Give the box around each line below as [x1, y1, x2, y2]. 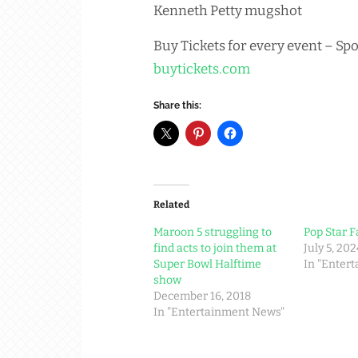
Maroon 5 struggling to [153, 225, 272, 240]
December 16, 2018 [153, 289, 251, 304]
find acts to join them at [153, 241, 276, 256]
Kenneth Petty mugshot [153, 2, 302, 20]
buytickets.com [153, 61, 250, 78]
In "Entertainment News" [153, 305, 284, 320]
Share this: [153, 100, 201, 112]
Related [153, 199, 189, 211]
